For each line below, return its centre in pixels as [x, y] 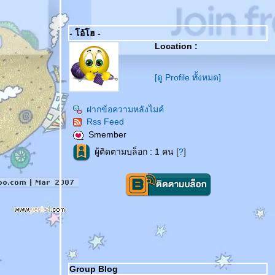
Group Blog [94, 269]
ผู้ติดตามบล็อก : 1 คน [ [137, 152]
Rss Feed [105, 122]
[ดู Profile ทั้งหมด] [188, 77]
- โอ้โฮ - [85, 33]
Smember [107, 135]
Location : [176, 46]
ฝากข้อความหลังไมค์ [125, 109]
